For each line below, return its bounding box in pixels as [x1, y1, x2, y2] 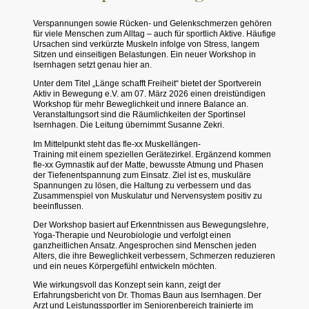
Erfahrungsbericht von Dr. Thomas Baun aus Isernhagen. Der [33, 290, 261, 301]
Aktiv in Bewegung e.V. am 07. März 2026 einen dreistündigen [33, 89, 266, 99]
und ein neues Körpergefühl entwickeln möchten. [33, 261, 217, 271]
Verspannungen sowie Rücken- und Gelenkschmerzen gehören [33, 19, 272, 29]
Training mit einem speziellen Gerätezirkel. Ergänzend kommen [33, 149, 271, 159]
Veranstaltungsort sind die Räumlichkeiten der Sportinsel [33, 110, 246, 120]
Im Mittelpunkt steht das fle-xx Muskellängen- [33, 139, 201, 149]
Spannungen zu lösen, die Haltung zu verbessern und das [33, 180, 251, 190]
